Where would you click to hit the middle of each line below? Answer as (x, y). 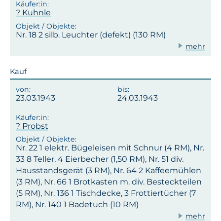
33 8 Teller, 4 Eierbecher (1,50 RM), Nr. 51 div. (100, 159)
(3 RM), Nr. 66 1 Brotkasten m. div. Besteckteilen (109, 182)
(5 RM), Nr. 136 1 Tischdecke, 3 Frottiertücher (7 (106, 193)
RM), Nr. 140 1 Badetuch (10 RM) (77, 205)
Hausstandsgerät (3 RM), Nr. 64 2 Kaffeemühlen (109, 171)
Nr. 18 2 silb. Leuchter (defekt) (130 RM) (91, 35)
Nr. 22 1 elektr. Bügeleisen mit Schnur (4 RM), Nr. (110, 148)
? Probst (32, 126)
